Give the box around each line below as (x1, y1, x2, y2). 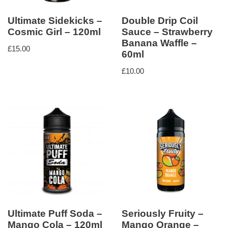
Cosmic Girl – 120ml (8, 26, 101, 38)
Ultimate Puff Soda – (8, 208, 102, 219)
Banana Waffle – (122, 38, 197, 49)
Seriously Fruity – (122, 208, 204, 219)
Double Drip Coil (122, 15, 198, 26)
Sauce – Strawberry (122, 26, 213, 38)
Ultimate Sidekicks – (8, 15, 102, 26)
